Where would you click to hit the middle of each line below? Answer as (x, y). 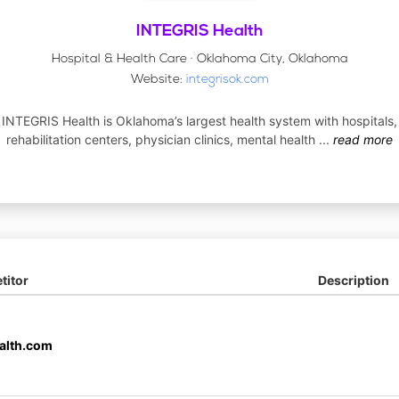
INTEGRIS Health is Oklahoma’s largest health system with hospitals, (199, 121)
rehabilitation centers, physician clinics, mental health (163, 139)
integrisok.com (227, 80)
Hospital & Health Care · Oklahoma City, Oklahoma (199, 59)
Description (353, 280)
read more (363, 139)
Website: (158, 80)
